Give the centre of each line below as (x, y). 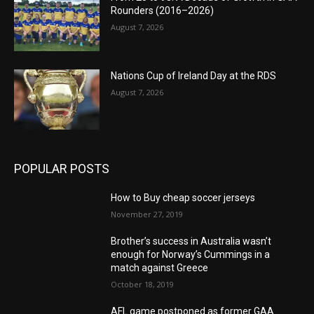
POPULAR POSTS (62, 168)
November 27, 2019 (147, 214)
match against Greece (160, 267)
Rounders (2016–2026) (163, 11)
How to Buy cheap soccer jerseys (183, 197)
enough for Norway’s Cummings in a (191, 254)
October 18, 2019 (143, 284)
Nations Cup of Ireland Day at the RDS (194, 76)
